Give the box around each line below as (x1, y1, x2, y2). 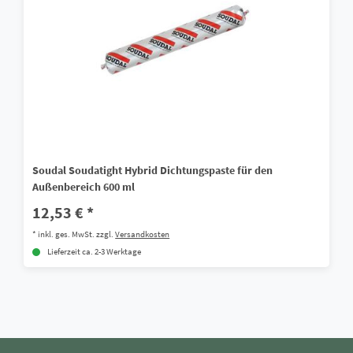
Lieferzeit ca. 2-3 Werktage (47, 246, 142, 257)
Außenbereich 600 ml (32, 179, 136, 194)
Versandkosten (115, 228, 170, 240)
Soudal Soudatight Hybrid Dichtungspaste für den (32, 162, 273, 177)
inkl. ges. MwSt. (38, 228, 95, 240)
